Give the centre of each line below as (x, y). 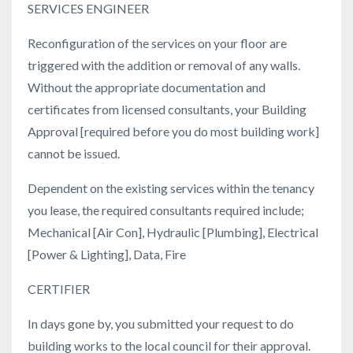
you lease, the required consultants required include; (166, 210)
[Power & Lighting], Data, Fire (107, 255)
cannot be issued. (75, 154)
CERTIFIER (60, 289)
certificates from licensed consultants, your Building (167, 110)
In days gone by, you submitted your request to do (161, 324)
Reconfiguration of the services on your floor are (157, 43)
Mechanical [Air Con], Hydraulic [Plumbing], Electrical (173, 232)
